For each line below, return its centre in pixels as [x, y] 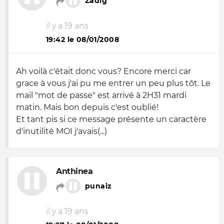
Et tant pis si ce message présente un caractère [111, 119]
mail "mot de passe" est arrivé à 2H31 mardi [101, 95]
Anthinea [74, 171]
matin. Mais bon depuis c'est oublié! [87, 107]
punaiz [98, 186]
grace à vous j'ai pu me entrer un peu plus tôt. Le [113, 83]
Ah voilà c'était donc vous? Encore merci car [103, 71]
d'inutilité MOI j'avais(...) [61, 131]
